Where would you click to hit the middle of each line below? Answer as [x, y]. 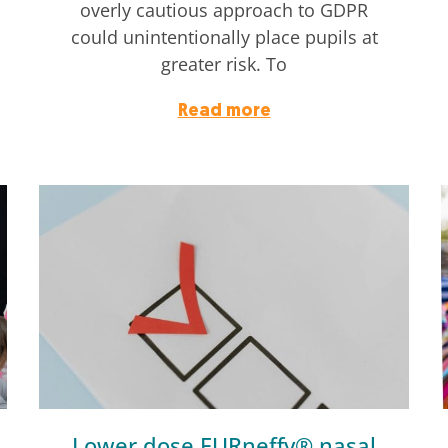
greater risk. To [224, 64]
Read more [224, 112]
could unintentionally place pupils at [224, 37]
